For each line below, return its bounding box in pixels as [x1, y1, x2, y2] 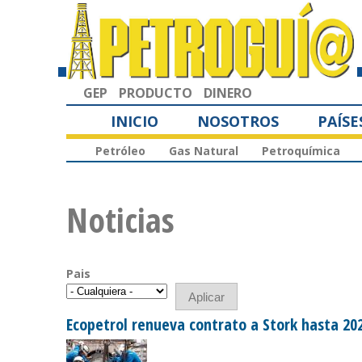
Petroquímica [262, 143, 340, 159]
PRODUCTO [119, 83, 192, 102]
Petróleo [95, 143, 145, 159]
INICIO [111, 111, 158, 131]
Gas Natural [169, 143, 238, 159]
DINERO [204, 83, 252, 102]
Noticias [66, 196, 175, 243]
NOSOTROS [197, 111, 279, 131]
